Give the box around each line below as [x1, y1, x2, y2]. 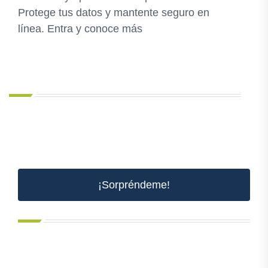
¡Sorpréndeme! [98, 179, 170, 191]
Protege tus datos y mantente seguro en [18, 7, 209, 19]
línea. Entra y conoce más [18, 23, 142, 35]
